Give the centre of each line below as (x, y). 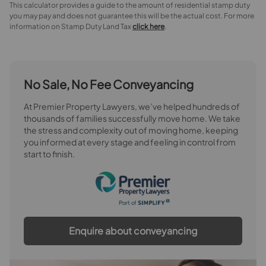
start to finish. (49, 154)
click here (148, 26)
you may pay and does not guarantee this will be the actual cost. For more (132, 16)
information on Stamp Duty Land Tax (71, 26)
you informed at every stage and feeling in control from (130, 142)
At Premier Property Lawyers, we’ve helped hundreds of (132, 106)
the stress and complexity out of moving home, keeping (131, 130)
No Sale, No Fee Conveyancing (109, 84)
